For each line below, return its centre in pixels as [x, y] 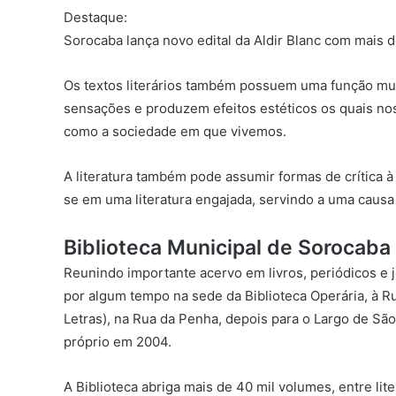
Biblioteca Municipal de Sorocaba [227, 247]
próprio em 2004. [118, 342]
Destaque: [95, 17]
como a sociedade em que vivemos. [175, 131]
